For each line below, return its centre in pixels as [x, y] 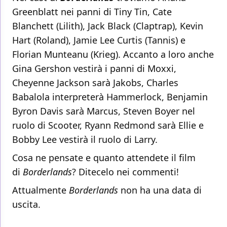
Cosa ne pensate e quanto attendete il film [104, 158]
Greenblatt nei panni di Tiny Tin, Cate [92, 12]
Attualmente [41, 190]
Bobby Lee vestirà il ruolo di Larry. [85, 140]
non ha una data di [160, 190]
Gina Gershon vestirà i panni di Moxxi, [94, 69]
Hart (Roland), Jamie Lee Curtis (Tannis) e [99, 40]
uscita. [26, 204]
